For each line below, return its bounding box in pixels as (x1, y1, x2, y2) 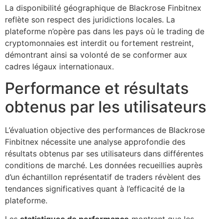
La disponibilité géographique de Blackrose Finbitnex (5, 2, 201, 13)
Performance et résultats (5, 79, 189, 98)
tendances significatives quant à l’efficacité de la (5, 184, 185, 194)
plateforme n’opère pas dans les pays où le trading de (5, 26, 204, 36)
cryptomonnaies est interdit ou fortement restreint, (5, 38, 194, 48)
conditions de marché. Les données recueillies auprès (5, 160, 202, 171)
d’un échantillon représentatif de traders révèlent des (5, 172, 200, 182)
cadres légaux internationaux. (5, 61, 114, 71)
